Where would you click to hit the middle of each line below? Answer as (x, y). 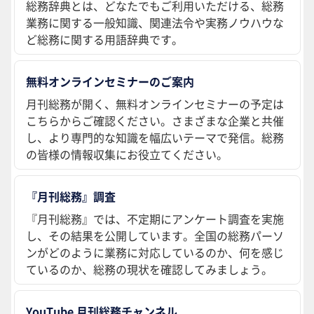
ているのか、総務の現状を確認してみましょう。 (149, 269)
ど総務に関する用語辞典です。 (104, 40)
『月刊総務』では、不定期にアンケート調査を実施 (155, 219)
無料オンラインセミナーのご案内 (110, 82)
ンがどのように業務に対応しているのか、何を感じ (155, 253)
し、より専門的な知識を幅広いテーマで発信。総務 (155, 138)
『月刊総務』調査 (71, 197)
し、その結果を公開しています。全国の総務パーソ (155, 236)
